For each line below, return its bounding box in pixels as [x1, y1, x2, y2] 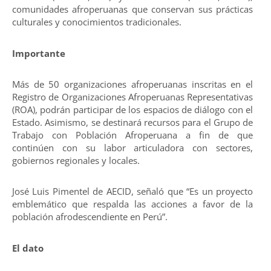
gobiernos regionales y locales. [12, 154, 140, 167]
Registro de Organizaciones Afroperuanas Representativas [12, 91, 253, 103]
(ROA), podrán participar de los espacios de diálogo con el [12, 103, 253, 116]
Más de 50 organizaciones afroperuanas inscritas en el [12, 78, 253, 91]
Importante [12, 47, 65, 59]
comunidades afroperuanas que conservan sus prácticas [12, 3, 253, 16]
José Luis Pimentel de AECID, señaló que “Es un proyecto [12, 185, 253, 198]
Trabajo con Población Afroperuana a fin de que [12, 129, 253, 142]
